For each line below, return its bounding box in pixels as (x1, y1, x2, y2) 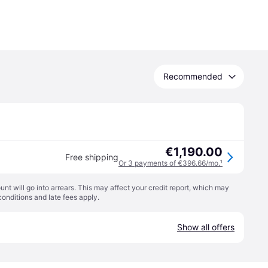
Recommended (163, 71, 223, 81)
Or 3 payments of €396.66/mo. (118, 159, 220, 167)
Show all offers (177, 222, 234, 232)
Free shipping (65, 152, 118, 162)
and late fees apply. (32, 193, 99, 202)
